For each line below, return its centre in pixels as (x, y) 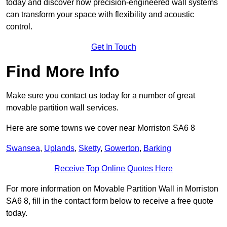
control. (19, 27)
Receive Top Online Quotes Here (113, 169)
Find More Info (63, 72)
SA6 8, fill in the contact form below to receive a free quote (110, 201)
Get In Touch (113, 47)
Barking (157, 148)
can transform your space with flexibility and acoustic (100, 15)
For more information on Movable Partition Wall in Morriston (112, 189)
